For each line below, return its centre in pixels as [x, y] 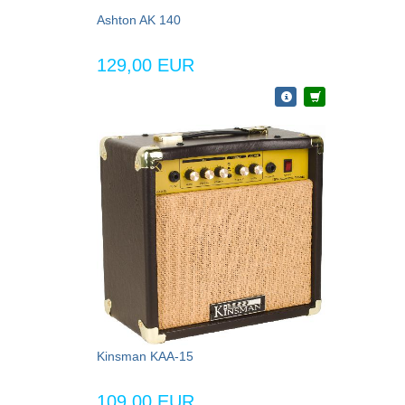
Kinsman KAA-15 [145, 357]
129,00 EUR [146, 65]
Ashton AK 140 [139, 19]
